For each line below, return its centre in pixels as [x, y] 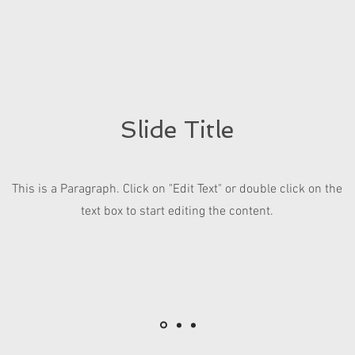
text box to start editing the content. [177, 212]
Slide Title [177, 130]
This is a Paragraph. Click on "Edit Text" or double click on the [177, 189]
